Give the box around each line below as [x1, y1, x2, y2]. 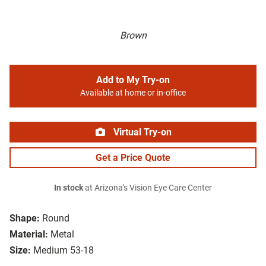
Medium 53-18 [33, 245, 94, 256]
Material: [9, 229, 48, 240]
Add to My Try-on [96, 74, 170, 86]
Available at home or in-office [80, 88, 186, 99]
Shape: [9, 213, 40, 224]
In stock [54, 183, 83, 194]
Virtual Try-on [111, 126, 172, 138]
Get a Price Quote [96, 152, 170, 164]
